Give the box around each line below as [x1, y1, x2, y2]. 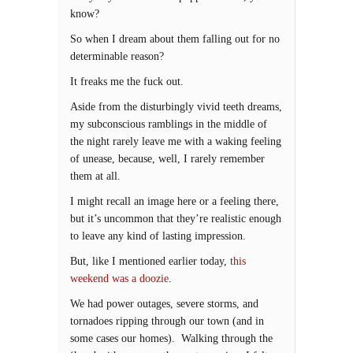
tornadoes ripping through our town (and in [70, 314, 264, 328]
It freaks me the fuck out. [70, 75, 184, 88]
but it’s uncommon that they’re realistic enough [70, 212, 281, 225]
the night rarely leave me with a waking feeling [70, 135, 281, 148]
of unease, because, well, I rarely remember [70, 152, 265, 165]
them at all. [70, 169, 121, 183]
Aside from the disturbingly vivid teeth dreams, [70, 100, 282, 113]
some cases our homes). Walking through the [70, 332, 273, 345]
